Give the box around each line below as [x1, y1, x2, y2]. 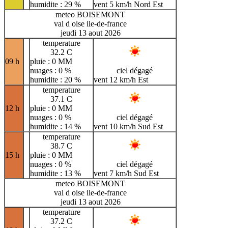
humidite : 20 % [30, 75, 81, 84]
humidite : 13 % [30, 168, 81, 178]
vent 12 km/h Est [94, 75, 148, 84]
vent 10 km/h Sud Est [94, 122, 163, 131]
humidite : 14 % [30, 122, 81, 131]
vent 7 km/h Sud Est [94, 168, 159, 178]
